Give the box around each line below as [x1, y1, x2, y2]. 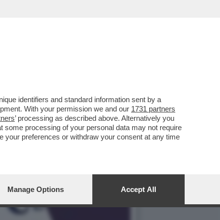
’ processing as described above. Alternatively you [15, 114, 174, 122]
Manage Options [7, 185, 64, 193]
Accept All [121, 185, 156, 193]
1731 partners [131, 105, 175, 113]
